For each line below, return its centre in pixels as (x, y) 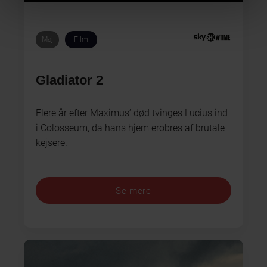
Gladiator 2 (69, 80)
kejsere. (52, 143)
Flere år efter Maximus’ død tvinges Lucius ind (132, 113)
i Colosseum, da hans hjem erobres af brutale (130, 128)
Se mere (133, 190)
